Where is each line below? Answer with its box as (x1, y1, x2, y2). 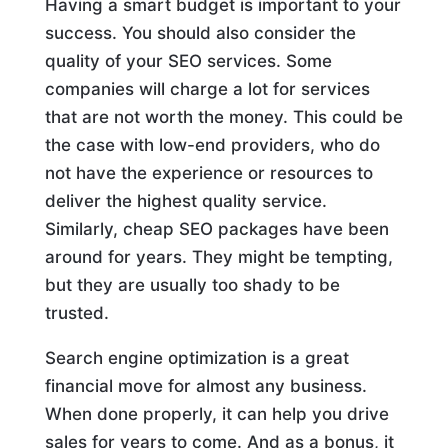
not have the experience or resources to (44, 163, 373, 183)
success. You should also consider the (44, 23, 356, 43)
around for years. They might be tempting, (44, 247, 393, 267)
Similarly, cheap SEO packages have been (44, 219, 389, 239)
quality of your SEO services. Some (44, 51, 332, 71)
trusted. (44, 303, 109, 323)
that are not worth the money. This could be (44, 107, 403, 127)
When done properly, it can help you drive (44, 404, 389, 424)
